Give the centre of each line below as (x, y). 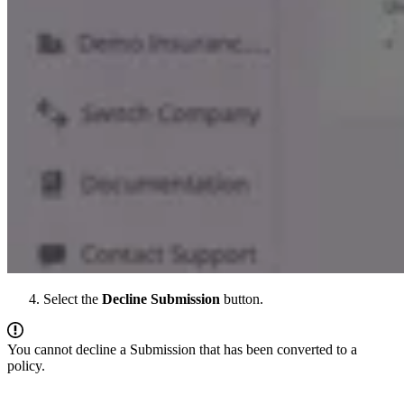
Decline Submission (161, 299)
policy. (26, 366)
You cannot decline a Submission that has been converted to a (182, 350)
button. (242, 299)
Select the (73, 299)
